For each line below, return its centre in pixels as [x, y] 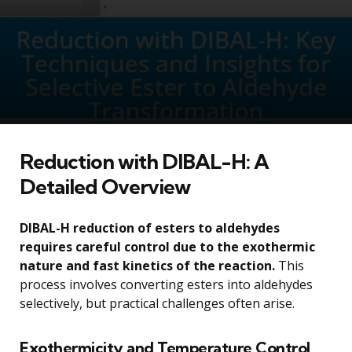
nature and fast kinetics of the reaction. [147, 265]
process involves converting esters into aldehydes [166, 284]
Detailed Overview [105, 186]
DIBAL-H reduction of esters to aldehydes [150, 227]
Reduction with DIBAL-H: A [144, 161]
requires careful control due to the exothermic [167, 246]
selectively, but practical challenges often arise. [157, 303]
